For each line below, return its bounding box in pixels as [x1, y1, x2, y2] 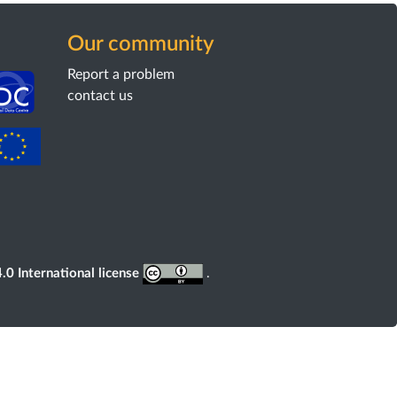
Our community [66, 34, 214, 55]
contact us [66, 89, 133, 103]
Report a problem [66, 67, 175, 82]
